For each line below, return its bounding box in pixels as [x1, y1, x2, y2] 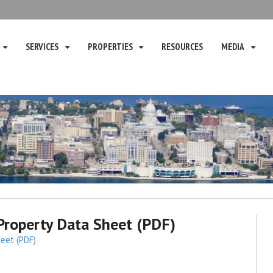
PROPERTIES [87, 40, 133, 52]
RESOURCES [161, 40, 204, 52]
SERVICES [25, 40, 58, 52]
